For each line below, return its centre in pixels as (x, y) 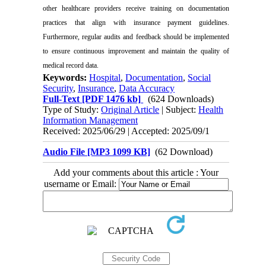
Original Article (130, 110)
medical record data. (71, 66)
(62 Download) (182, 152)
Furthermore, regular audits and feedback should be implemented (136, 37)
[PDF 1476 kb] (110, 99)
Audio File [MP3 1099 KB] (97, 152)
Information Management (91, 121)
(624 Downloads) (181, 99)
